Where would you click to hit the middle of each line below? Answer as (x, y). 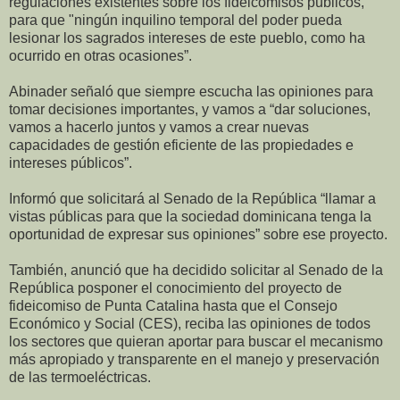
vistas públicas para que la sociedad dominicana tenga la (190, 217)
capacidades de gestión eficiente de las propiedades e (181, 146)
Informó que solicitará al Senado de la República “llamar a (192, 199)
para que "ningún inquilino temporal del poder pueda (175, 21)
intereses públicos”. (71, 163)
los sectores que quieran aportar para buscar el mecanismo (196, 342)
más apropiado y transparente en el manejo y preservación (194, 360)
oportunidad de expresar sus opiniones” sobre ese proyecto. (198, 235)
